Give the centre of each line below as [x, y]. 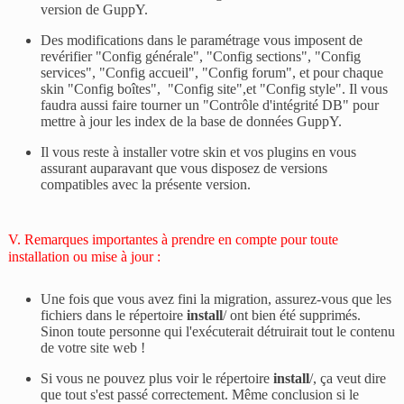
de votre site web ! [93, 348]
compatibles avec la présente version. [146, 185]
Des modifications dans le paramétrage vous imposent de [202, 41]
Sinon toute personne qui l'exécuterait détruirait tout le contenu [218, 332]
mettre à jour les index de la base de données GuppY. [192, 122]
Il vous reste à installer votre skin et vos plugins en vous [199, 152]
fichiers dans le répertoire [114, 316]
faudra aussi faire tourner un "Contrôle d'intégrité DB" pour [210, 106]
